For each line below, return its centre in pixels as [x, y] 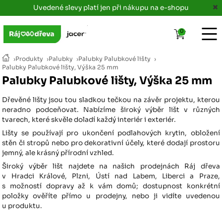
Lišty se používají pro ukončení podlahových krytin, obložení [111, 133]
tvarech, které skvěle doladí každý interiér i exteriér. [89, 120]
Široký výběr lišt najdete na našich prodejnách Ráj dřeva [111, 166]
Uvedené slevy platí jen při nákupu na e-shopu [111, 8]
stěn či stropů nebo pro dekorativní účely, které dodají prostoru [111, 143]
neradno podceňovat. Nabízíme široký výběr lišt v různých [111, 110]
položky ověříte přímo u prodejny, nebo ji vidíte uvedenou [111, 196]
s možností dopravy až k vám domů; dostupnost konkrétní [111, 186]
